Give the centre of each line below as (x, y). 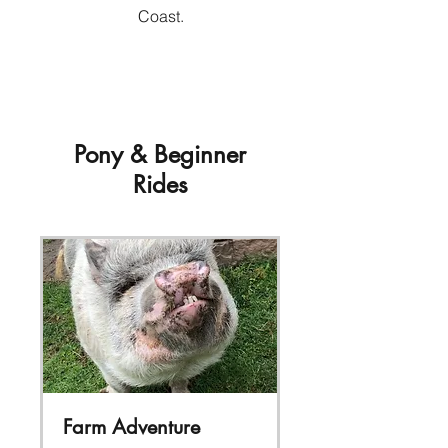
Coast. (160, 16)
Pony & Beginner (160, 154)
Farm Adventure (131, 427)
